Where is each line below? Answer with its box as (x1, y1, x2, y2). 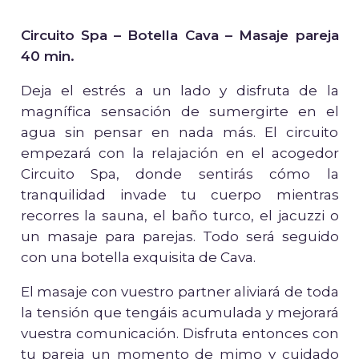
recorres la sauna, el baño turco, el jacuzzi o (20, 208, 339, 224)
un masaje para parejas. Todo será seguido (20, 228, 339, 245)
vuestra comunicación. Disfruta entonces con (20, 325, 339, 342)
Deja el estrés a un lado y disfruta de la (20, 83, 339, 99)
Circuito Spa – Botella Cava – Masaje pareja (20, 27, 339, 44)
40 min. (20, 48, 75, 65)
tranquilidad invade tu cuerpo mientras (20, 187, 339, 204)
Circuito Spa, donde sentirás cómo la (20, 166, 339, 183)
